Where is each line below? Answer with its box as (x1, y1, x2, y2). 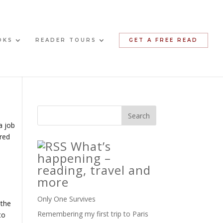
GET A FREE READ (128, 37, 198, 44)
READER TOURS (35, 37, 97, 44)
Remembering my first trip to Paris (37, 209, 148, 219)
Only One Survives (37, 194, 96, 204)
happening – (37, 150, 111, 167)
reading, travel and (37, 162, 151, 179)
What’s (70, 138, 111, 155)
